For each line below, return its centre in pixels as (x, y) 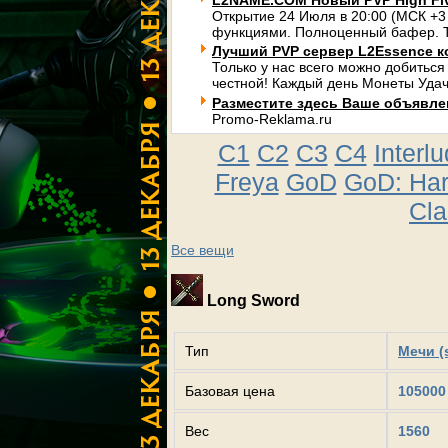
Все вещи (202, 250)
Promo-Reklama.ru (272, 119)
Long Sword (251, 300)
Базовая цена (230, 390)
